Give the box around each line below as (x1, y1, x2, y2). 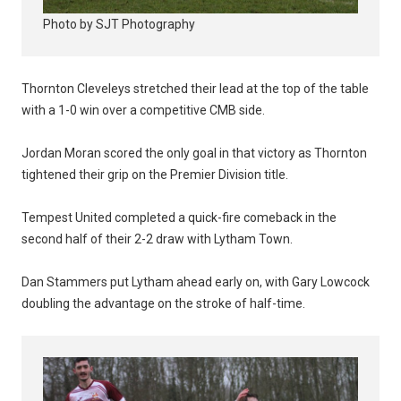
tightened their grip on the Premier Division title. (21, 167, 288, 183)
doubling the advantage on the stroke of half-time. (21, 296, 305, 311)
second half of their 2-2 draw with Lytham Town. (21, 232, 293, 247)
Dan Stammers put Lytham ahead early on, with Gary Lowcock (21, 275, 370, 290)
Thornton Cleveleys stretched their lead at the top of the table (21, 81, 369, 97)
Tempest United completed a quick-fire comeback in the (21, 210, 337, 226)
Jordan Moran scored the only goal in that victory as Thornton (21, 146, 367, 161)
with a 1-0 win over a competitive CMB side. (21, 103, 265, 118)
